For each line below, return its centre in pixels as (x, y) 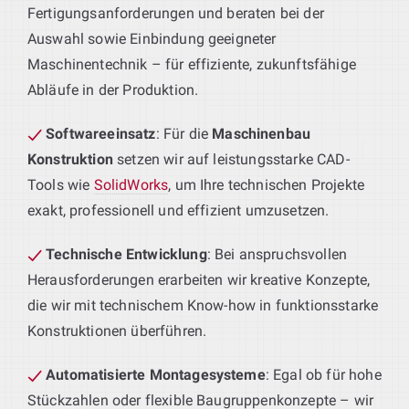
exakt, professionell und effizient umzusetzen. (178, 210)
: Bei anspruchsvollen (277, 254)
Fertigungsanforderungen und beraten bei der (176, 13)
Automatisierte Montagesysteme (156, 374)
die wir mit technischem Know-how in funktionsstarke (203, 305)
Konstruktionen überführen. (117, 330)
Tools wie (61, 184)
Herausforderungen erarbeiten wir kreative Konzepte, (199, 279)
